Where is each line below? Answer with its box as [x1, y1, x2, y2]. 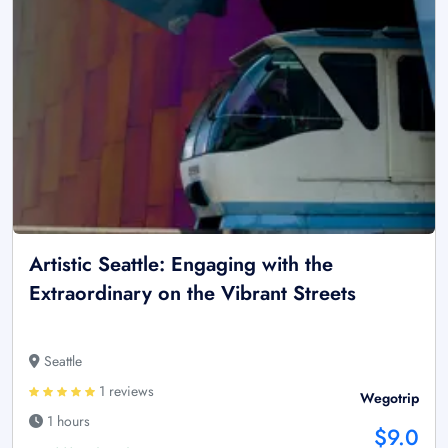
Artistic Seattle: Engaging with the [29, 249, 333, 279]
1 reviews [95, 380, 154, 401]
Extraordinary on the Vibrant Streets [29, 278, 356, 308]
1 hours [43, 410, 90, 431]
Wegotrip [360, 387, 419, 408]
